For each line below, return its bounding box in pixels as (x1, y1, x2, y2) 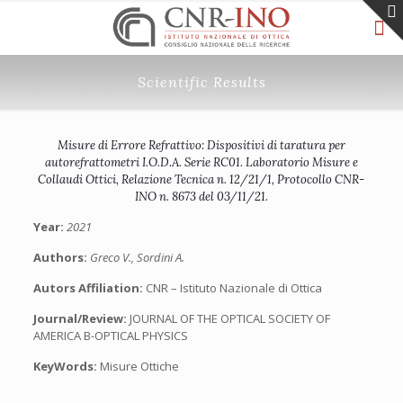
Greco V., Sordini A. (89, 249, 184, 265)
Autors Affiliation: (32, 280, 146, 296)
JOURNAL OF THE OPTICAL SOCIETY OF (129, 310, 330, 327)
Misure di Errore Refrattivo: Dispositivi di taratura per (57, 138, 345, 153)
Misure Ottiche (96, 358, 179, 374)
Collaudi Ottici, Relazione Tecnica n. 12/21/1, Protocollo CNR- (38, 172, 365, 187)
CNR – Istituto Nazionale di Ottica (145, 280, 322, 296)
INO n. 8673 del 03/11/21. (134, 189, 268, 204)
